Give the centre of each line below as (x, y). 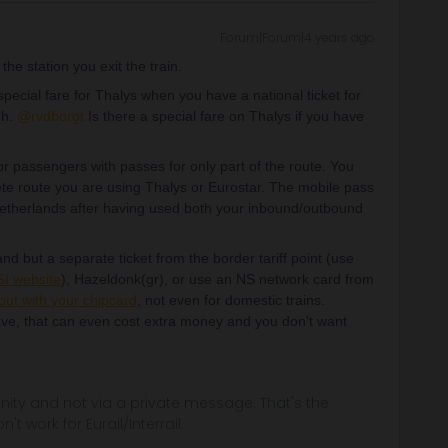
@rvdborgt (50, 116)
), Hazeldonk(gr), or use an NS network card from (217, 279)
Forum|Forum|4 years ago (297, 37)
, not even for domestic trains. (231, 300)
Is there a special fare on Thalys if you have (224, 116)
